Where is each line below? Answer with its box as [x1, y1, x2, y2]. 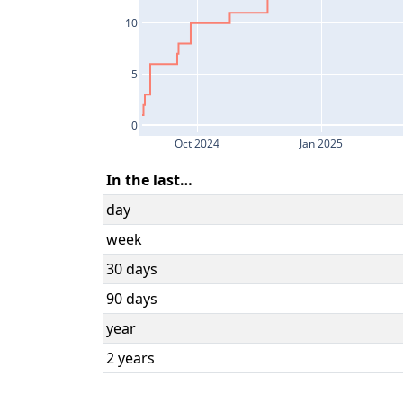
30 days [106, 259, 157, 280]
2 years [106, 348, 155, 369]
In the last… [106, 170, 193, 191]
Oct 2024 [175, 136, 220, 152]
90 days [106, 289, 157, 309]
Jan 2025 [299, 136, 344, 152]
